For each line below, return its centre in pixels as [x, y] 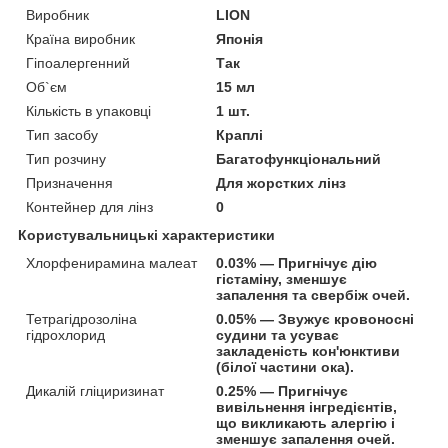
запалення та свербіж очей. [313, 294]
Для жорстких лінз [281, 182]
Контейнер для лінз [89, 206]
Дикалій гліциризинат [95, 390]
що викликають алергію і [306, 422]
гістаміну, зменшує [282, 278]
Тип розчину [66, 158]
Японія [240, 38]
